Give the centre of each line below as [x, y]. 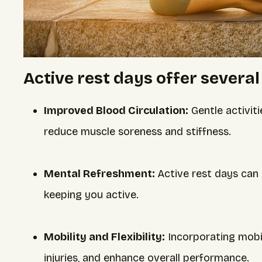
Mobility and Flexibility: [104, 237]
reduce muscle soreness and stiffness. [137, 132]
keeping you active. [91, 195]
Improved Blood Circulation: [116, 111]
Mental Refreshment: [101, 174]
